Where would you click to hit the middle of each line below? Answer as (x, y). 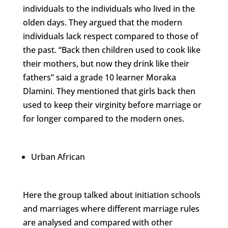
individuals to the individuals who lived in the (109, 8)
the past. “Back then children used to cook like (111, 50)
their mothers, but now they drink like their (106, 63)
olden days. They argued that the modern (102, 22)
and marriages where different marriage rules (111, 208)
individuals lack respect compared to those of (110, 36)
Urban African (58, 156)
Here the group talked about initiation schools (111, 195)
